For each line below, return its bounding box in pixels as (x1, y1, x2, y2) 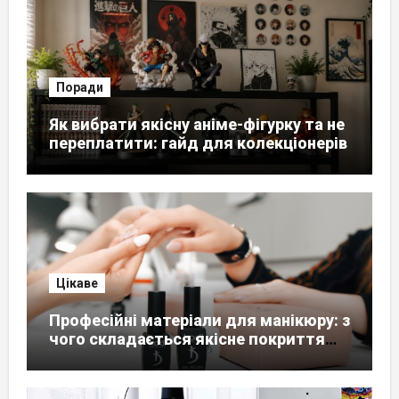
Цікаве (55, 275, 98, 290)
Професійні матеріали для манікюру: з (48, 310, 350, 330)
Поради (55, 80, 103, 94)
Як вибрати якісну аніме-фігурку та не (48, 115, 345, 134)
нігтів (48, 347, 93, 367)
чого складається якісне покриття (48, 329, 325, 348)
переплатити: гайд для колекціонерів (48, 134, 347, 152)
